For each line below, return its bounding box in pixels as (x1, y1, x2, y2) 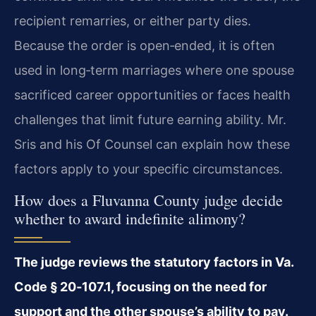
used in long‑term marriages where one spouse (14, 62, 294, 78)
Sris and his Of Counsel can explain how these (14, 136, 290, 152)
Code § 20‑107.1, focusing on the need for (14, 279, 267, 295)
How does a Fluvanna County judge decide (14, 190, 283, 211)
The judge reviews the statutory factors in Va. (14, 255, 293, 270)
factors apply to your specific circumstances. (14, 161, 283, 176)
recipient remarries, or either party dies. (14, 13, 251, 28)
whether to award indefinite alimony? (14, 208, 245, 229)
